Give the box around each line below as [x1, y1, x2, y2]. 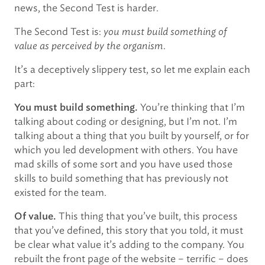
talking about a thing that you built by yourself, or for [14, 130, 249, 141]
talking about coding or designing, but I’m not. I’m [14, 116, 237, 127]
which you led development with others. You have [14, 144, 238, 156]
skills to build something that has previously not [14, 173, 228, 184]
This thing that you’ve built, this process [56, 211, 238, 222]
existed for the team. [14, 187, 106, 198]
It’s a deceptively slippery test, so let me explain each [14, 64, 250, 75]
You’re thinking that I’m [138, 102, 245, 113]
